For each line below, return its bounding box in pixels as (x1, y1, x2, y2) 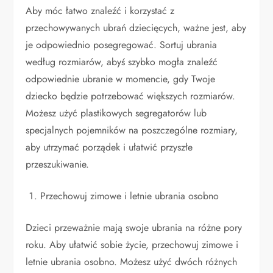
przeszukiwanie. (26, 157, 90, 172)
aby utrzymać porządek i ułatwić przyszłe (26, 140, 193, 155)
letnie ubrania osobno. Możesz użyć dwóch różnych (26, 255, 238, 269)
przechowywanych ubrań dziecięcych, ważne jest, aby (26, 21, 247, 35)
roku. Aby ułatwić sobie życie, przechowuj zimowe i (26, 238, 239, 252)
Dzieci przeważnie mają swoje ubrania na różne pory (26, 221, 243, 235)
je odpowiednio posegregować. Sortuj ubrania (26, 38, 218, 52)
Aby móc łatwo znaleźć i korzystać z (26, 4, 175, 18)
